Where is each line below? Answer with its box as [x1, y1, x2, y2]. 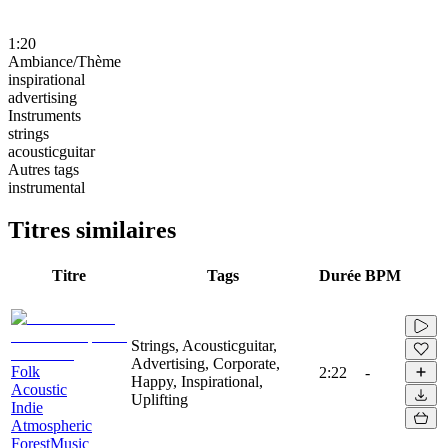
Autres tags [8, 160, 79, 178]
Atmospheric [11, 416, 92, 434]
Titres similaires [8, 216, 176, 243]
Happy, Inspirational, [131, 372, 263, 390]
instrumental [8, 178, 85, 196]
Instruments [8, 106, 81, 124]
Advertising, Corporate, [131, 354, 280, 372]
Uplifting [131, 390, 188, 408]
